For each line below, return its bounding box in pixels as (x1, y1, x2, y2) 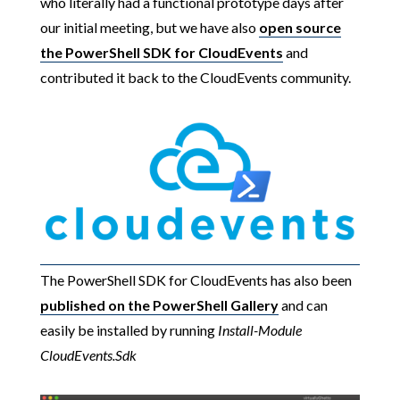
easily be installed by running (39, 321, 218, 338)
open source (258, 19, 341, 37)
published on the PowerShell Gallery (39, 296, 279, 313)
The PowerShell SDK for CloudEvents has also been (39, 271, 352, 288)
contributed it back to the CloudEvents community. (39, 69, 351, 87)
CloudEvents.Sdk (39, 346, 137, 363)
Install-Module (217, 321, 302, 338)
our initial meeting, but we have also (39, 19, 259, 37)
